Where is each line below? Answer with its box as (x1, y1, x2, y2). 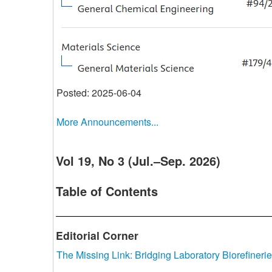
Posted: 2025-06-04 (56, 85, 141, 100)
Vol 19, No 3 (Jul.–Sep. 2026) (56, 151, 220, 169)
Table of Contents (56, 182, 158, 200)
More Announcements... (56, 114, 158, 129)
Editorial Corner (56, 227, 138, 243)
